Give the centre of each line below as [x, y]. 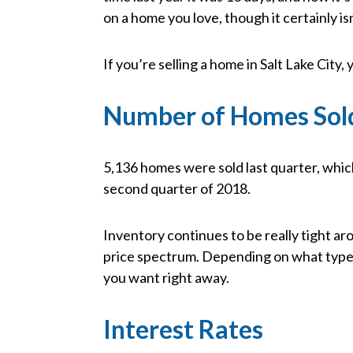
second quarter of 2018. [177, 189]
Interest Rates [184, 329]
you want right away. [167, 278]
